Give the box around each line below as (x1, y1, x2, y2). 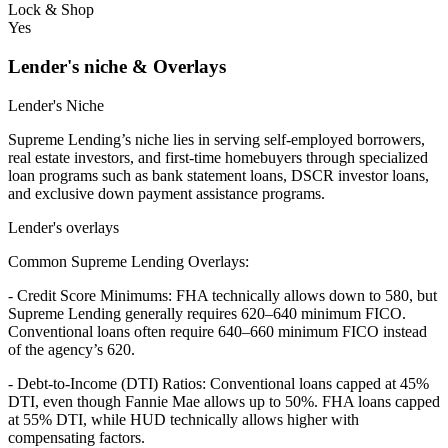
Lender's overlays (8, 218, 119, 236)
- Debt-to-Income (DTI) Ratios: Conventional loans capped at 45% (8, 374, 429, 392)
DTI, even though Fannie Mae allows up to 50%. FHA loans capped (8, 392, 440, 410)
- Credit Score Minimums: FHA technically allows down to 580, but (8, 286, 437, 304)
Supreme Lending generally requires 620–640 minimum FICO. (8, 304, 406, 322)
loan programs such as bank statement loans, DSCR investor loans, (8, 166, 429, 184)
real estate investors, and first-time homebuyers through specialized (8, 148, 428, 166)
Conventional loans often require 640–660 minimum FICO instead (8, 322, 427, 340)
